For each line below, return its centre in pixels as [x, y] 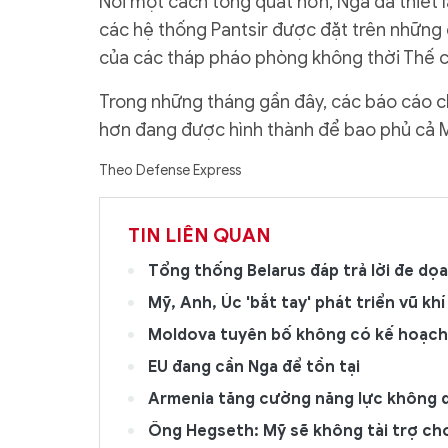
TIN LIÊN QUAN [199, 235]
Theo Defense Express [170, 170]
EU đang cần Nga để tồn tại [254, 366]
